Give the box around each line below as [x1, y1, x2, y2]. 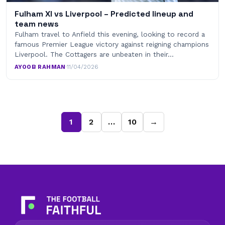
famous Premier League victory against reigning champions [15, 40, 209, 48]
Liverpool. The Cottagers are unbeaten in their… [15, 50, 174, 58]
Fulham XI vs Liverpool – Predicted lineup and [15, 8, 193, 19]
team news [15, 18, 59, 29]
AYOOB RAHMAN [15, 63, 66, 70]
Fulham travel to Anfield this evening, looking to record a [15, 30, 205, 38]
